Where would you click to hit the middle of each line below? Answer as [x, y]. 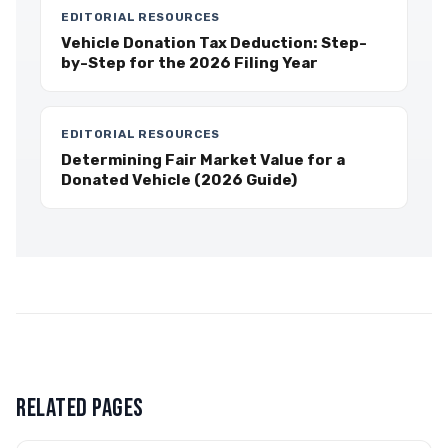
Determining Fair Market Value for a [203, 160]
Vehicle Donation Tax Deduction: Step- [214, 43]
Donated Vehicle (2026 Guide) [179, 180]
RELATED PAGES [80, 408]
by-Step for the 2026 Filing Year [189, 63]
